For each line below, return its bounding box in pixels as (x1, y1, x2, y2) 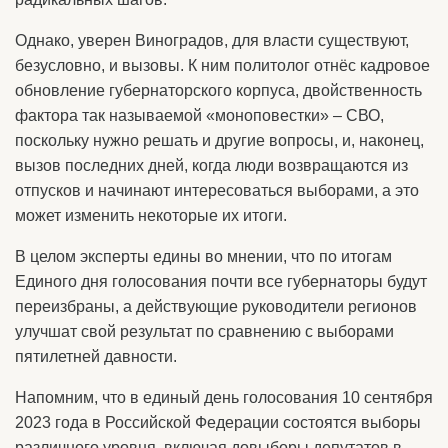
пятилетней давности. (15, 348, 177, 365)
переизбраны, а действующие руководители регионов (15, 298, 417, 315)
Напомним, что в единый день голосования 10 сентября (15, 389, 433, 406)
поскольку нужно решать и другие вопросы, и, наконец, (15, 132, 424, 149)
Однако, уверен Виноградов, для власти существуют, (15, 32, 409, 49)
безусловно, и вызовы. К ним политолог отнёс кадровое (15, 57, 430, 74)
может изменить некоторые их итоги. (15, 207, 287, 224)
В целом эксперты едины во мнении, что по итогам (15, 248, 392, 265)
